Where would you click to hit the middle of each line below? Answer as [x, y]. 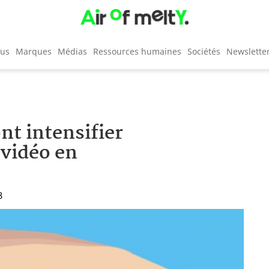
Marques [34, 51]
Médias [72, 51]
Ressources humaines [137, 51]
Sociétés [204, 51]
